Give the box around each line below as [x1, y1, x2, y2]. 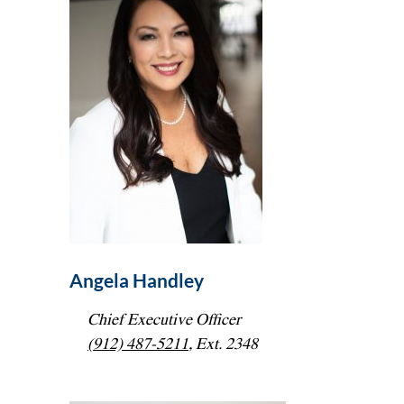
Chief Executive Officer [87, 308, 241, 332]
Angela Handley [69, 269, 204, 291]
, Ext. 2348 [188, 332, 258, 356]
